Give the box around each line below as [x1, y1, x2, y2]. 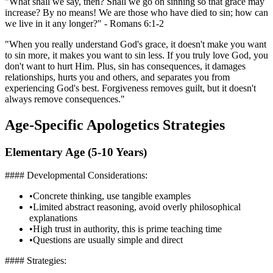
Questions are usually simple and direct [33, 235, 183, 246]
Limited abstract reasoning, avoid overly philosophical [33, 202, 241, 213]
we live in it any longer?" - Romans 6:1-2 [5, 18, 164, 29]
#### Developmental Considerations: [5, 170, 147, 181]
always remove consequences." [5, 93, 125, 104]
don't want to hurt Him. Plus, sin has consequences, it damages [5, 60, 246, 71]
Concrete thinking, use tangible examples [33, 191, 191, 202]
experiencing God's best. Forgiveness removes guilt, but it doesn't [5, 82, 256, 93]
